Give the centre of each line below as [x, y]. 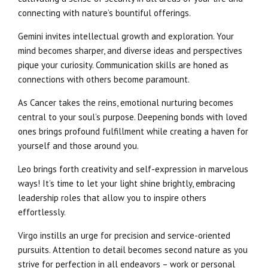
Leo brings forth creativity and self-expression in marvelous [133, 169]
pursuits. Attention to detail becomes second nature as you [133, 250]
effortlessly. [42, 212]
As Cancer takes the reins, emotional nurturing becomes [126, 103]
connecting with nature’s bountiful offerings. [104, 13]
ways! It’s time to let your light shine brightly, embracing [127, 184]
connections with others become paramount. [104, 80]
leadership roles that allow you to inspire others [112, 198]
